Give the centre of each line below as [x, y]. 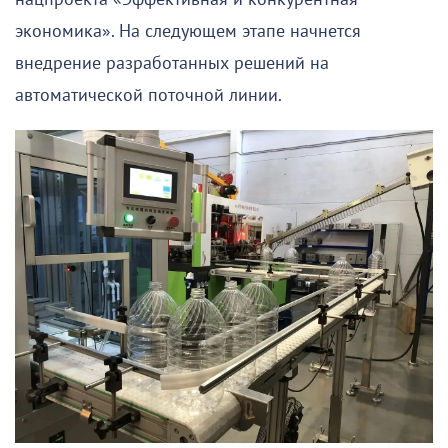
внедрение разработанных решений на [172, 63]
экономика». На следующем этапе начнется [188, 31]
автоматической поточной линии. [148, 95]
